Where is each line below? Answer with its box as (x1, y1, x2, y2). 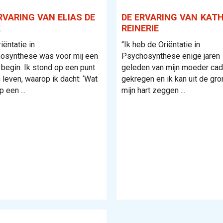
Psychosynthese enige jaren (121, 51, 220, 61)
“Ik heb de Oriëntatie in (121, 40, 200, 49)
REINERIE (121, 23, 159, 33)
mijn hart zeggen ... (121, 86, 185, 95)
